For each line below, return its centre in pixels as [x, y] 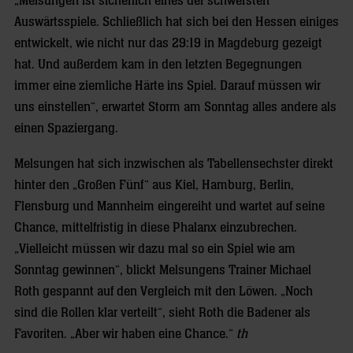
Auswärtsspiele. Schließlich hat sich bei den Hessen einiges [176, 22]
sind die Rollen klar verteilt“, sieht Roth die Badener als [162, 313]
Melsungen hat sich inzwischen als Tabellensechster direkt [174, 164]
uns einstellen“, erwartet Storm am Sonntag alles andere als [175, 107]
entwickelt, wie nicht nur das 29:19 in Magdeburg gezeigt [168, 43]
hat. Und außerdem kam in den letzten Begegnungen [158, 65]
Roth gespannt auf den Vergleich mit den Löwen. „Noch [163, 292]
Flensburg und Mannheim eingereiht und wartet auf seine [169, 206]
